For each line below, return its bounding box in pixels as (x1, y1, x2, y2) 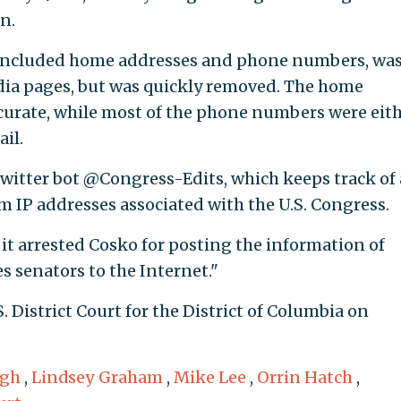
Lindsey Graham (30, 367, 163, 388)
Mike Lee (173, 367, 246, 388)
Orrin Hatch (256, 367, 353, 388)
